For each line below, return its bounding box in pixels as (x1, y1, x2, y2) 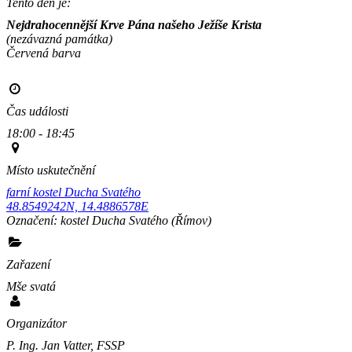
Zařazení (6, 258, 50, 272)
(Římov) (168, 214, 211, 228)
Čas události (6, 104, 68, 119)
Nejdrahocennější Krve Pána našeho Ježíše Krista (6, 18, 262, 32)
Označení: (6, 214, 60, 228)
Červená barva (6, 46, 345, 60)
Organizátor (6, 317, 67, 331)
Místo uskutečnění (6, 163, 95, 178)
